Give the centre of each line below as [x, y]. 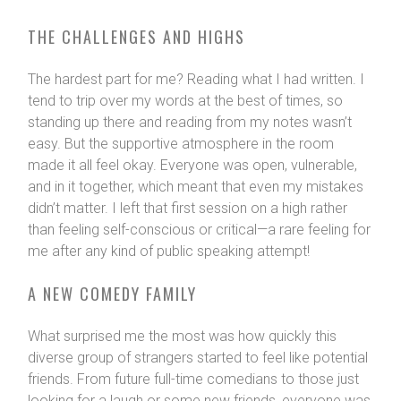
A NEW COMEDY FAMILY [112, 294]
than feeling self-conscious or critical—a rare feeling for [199, 230]
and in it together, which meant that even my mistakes [195, 187]
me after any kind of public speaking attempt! [168, 252]
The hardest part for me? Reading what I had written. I [196, 80]
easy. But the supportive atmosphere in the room [180, 144]
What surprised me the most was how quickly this [182, 337]
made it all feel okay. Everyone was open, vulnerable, [192, 166]
